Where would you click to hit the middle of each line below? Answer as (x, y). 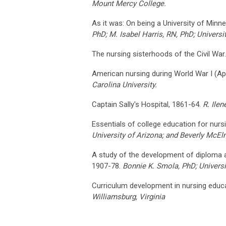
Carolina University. (124, 84)
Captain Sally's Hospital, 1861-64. (147, 104)
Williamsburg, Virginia (128, 196)
